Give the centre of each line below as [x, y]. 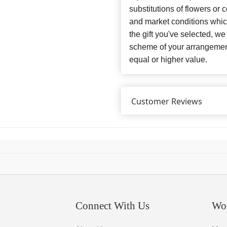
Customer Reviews [167, 101]
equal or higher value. [168, 59]
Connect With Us [113, 205]
